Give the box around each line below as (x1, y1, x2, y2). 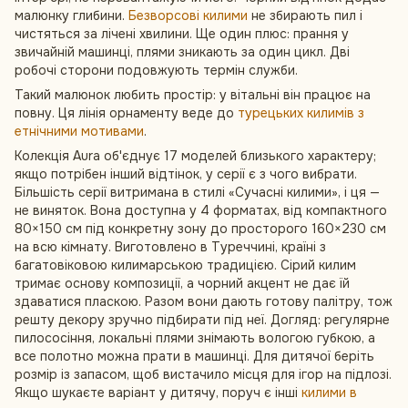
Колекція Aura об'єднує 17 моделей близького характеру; (15, 148, 376, 164)
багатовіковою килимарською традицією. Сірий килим (15, 257, 356, 273)
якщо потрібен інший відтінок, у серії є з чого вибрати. (15, 166, 357, 182)
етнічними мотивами (15, 123, 144, 139)
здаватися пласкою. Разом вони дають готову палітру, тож (15, 293, 393, 310)
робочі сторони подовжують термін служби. (15, 62, 298, 78)
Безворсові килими (128, 7, 248, 24)
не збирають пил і (248, 7, 362, 24)
